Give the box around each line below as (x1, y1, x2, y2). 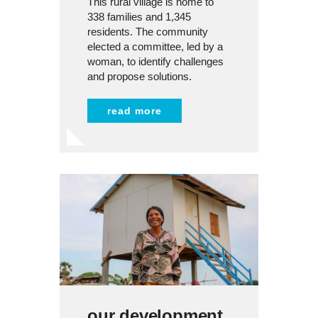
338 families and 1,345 (87, 10, 191, 23)
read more (107, 104, 162, 116)
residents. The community (87, 25, 208, 38)
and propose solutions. (87, 70, 192, 82)
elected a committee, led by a (87, 40, 223, 53)
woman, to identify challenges (87, 55, 224, 67)
